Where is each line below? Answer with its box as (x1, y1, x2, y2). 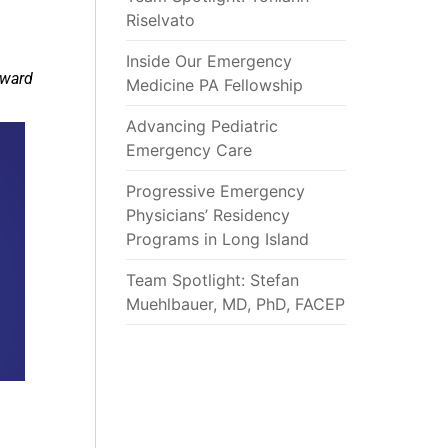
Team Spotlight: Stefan (126, 269, 300, 290)
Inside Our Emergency (126, 50, 293, 71)
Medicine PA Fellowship (126, 74, 304, 95)
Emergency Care (126, 139, 253, 160)
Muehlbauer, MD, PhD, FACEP (126, 293, 346, 314)
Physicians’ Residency (126, 204, 291, 225)
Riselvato (126, 9, 196, 30)
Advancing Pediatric (126, 115, 279, 136)
